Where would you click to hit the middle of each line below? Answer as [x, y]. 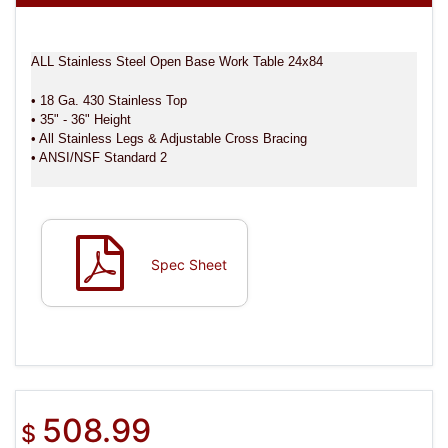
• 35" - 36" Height [81, 119]
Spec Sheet [189, 264]
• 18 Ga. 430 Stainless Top [109, 100]
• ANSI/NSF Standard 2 [99, 157]
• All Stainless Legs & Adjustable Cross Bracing [169, 138]
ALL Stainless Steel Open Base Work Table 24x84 [177, 61]
